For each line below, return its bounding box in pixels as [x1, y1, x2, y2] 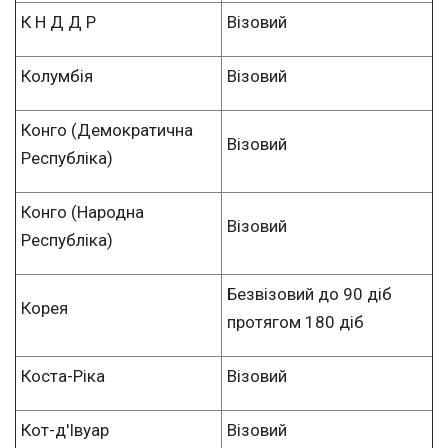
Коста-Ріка [21, 365, 105, 386]
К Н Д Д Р [21, 11, 96, 32]
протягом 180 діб [227, 311, 364, 332]
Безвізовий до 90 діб [227, 283, 392, 304]
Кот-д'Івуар [21, 419, 109, 440]
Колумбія [21, 65, 93, 86]
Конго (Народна [21, 201, 144, 222]
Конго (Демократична [21, 119, 193, 140]
